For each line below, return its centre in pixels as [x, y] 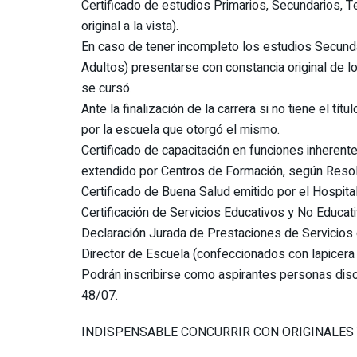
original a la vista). [130, 27]
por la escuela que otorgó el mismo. [180, 130]
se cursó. [107, 89]
